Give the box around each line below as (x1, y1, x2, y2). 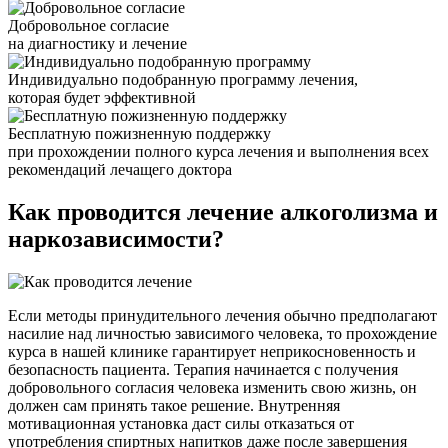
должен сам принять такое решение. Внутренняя (8, 397, 340, 415)
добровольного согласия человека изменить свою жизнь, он (8, 379, 417, 397)
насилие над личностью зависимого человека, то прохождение (8, 325, 437, 343)
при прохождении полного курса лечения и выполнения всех (8, 143, 429, 161)
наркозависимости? (8, 226, 224, 253)
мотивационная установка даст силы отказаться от (8, 415, 354, 433)
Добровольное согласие (8, 17, 169, 35)
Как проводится (8, 199, 181, 226)
